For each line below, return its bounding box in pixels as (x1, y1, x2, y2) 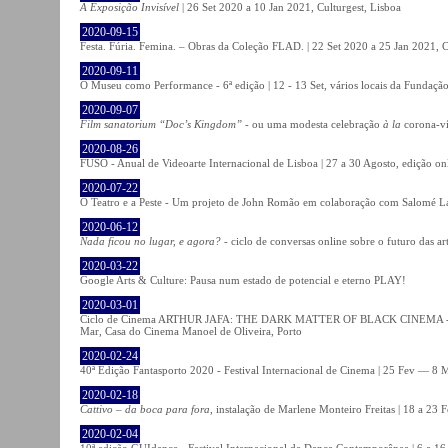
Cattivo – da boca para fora (80, 402, 210, 415)
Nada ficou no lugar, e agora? (80, 234, 221, 247)
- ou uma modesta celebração (242, 117, 383, 130)
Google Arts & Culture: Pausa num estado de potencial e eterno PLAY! (80, 273, 406, 286)
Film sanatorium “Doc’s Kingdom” (80, 117, 242, 130)
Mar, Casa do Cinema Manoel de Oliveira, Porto (80, 324, 302, 337)
